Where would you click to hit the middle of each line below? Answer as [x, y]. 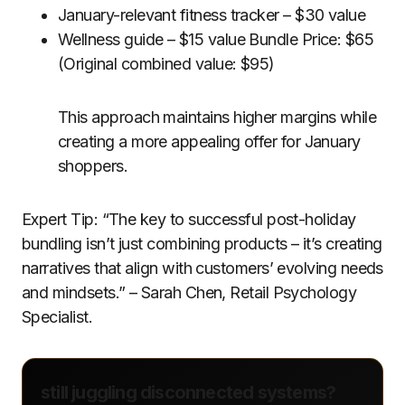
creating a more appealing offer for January [209, 141]
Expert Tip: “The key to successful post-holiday [189, 219]
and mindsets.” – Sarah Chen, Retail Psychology [189, 292]
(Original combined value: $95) [166, 64]
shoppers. [93, 166]
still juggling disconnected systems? [188, 392]
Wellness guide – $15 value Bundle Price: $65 [216, 39]
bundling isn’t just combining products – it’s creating [202, 244]
